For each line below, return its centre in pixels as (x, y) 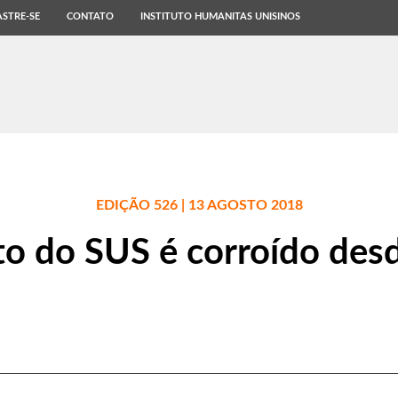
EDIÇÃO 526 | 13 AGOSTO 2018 (199, 205)
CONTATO (90, 16)
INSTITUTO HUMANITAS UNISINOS (220, 16)
